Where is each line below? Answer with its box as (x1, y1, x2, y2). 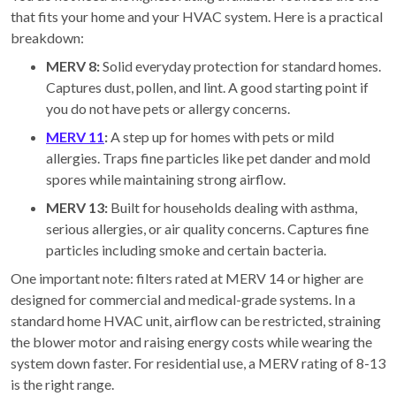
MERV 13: (46, 199, 108, 217)
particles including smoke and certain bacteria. (46, 241, 326, 259)
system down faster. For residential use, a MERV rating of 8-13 (11, 354, 385, 372)
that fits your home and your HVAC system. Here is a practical (11, 8, 383, 26)
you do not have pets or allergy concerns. (46, 100, 290, 118)
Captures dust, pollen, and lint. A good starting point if (46, 79, 369, 96)
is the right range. (11, 376, 114, 393)
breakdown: (11, 29, 84, 47)
